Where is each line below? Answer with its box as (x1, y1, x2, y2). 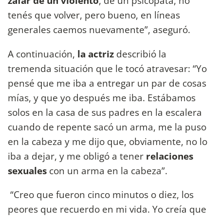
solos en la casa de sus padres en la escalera (8, 105, 202, 119)
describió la (116, 47, 166, 60)
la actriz (77, 47, 116, 60)
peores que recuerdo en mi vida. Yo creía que (8, 202, 206, 216)
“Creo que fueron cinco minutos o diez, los (8, 187, 194, 201)
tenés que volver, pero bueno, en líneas (8, 8, 180, 22)
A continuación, (8, 47, 77, 60)
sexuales (8, 163, 49, 177)
